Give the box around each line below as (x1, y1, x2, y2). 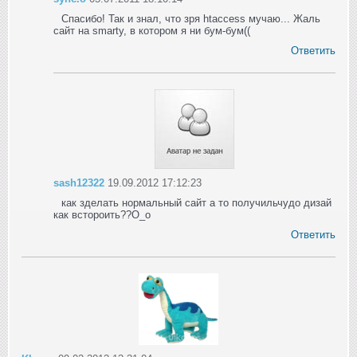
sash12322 (53, 176, 104, 189)
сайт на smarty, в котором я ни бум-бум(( (53, 24, 250, 37)
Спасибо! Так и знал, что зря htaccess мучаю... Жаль (61, 12, 320, 25)
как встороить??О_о (53, 208, 151, 221)
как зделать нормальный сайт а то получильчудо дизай (61, 196, 331, 209)
